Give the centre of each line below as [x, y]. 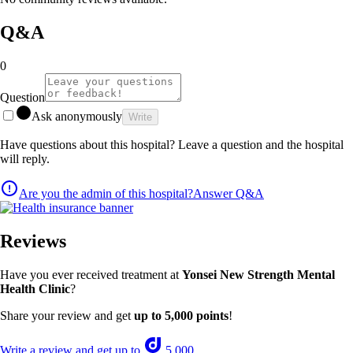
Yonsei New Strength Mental [258, 274]
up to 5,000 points [181, 315]
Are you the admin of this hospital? [106, 193]
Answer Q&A [229, 193]
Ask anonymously [77, 116]
